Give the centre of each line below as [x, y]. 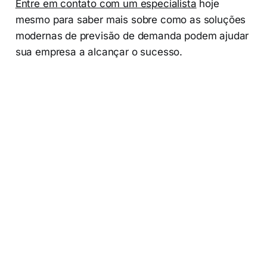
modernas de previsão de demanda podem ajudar [132, 36]
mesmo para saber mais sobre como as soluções [131, 20]
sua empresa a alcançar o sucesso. [99, 52]
